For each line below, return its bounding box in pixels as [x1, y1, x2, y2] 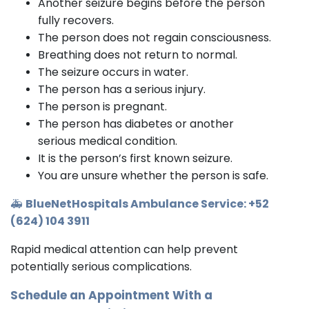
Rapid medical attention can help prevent [10, 241, 238, 257]
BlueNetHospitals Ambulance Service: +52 [26, 195, 269, 212]
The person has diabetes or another [38, 115, 234, 132]
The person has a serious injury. [38, 81, 206, 97]
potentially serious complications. [10, 258, 192, 275]
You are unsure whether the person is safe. [38, 167, 268, 183]
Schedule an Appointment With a [10, 286, 212, 303]
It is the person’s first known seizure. [38, 150, 232, 166]
